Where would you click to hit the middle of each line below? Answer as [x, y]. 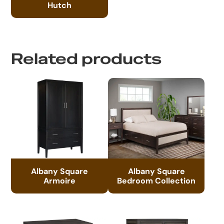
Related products [86, 59]
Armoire [60, 181]
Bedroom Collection [156, 181]
